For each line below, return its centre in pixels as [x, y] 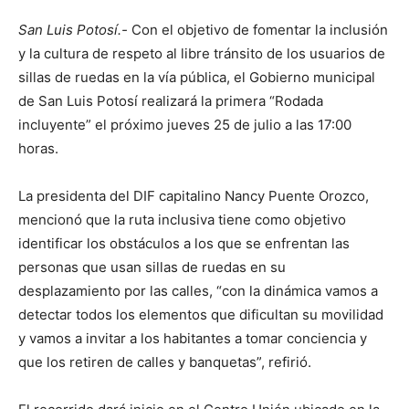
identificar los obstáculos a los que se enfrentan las [184, 243]
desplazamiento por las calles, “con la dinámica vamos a [198, 291]
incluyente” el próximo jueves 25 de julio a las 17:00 [185, 125]
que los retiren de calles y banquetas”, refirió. [165, 362]
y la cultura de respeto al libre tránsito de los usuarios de [202, 53]
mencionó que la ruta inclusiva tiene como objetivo [182, 220]
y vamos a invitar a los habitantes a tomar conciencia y [193, 338]
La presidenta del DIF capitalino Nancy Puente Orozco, [194, 196]
